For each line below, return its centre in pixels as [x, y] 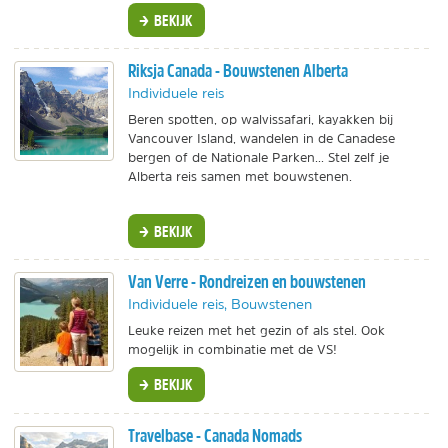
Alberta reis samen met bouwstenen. [240, 177]
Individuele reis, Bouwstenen [220, 304]
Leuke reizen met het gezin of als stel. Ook [256, 331]
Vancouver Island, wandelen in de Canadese [261, 139]
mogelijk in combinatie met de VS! [232, 350]
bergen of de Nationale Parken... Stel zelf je [258, 158]
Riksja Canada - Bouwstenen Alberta [238, 71]
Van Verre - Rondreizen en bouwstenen [247, 282]
